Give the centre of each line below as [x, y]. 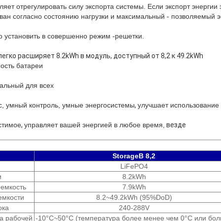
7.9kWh [134, 187]
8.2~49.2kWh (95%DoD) [134, 197]
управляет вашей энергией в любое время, [94, 125]
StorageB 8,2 [134, 156]
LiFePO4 [134, 166]
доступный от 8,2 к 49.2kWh [158, 55]
